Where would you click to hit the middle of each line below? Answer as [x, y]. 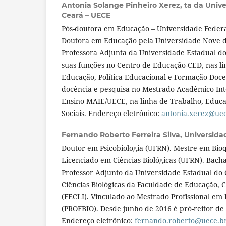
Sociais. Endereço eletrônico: [111, 114]
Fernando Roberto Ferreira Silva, [123, 135]
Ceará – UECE [86, 15]
